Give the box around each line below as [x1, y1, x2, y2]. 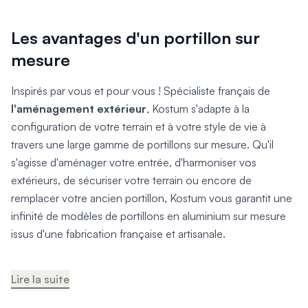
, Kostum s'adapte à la [146, 101, 250, 115]
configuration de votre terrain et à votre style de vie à [11, 119, 266, 133]
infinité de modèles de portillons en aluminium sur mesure [11, 208, 286, 223]
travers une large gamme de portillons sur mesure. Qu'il [11, 137, 274, 151]
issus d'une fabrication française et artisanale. [11, 226, 225, 241]
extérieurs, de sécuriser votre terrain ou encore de [11, 173, 252, 187]
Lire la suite [11, 272, 69, 286]
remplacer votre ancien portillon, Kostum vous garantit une [11, 190, 292, 205]
